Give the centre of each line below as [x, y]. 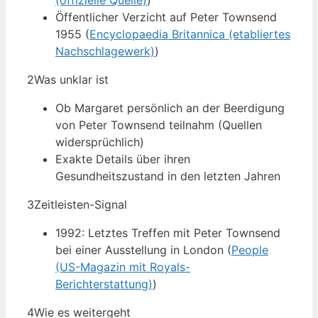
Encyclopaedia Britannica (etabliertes [190, 34]
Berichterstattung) [104, 284]
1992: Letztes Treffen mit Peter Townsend [168, 233]
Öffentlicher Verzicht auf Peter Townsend [166, 17]
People [250, 250]
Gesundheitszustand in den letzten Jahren [168, 176]
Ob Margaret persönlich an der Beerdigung [170, 108]
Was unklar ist [71, 80]
